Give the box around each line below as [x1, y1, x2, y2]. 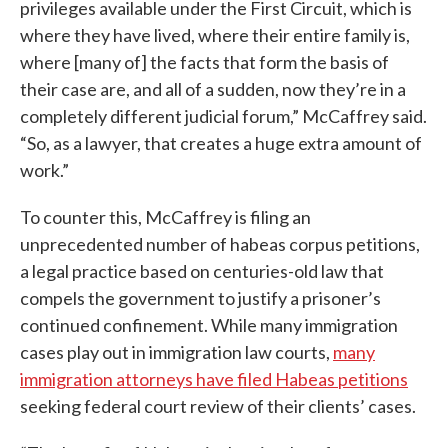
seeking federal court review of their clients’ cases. [20, 395, 416, 418]
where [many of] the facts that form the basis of [20, 51, 389, 74]
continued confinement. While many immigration [20, 314, 398, 337]
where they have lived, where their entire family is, [20, 24, 410, 47]
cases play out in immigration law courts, [20, 341, 333, 364]
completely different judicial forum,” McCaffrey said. [20, 105, 427, 128]
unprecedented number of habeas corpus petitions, [20, 233, 420, 256]
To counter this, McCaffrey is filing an [20, 206, 311, 229]
